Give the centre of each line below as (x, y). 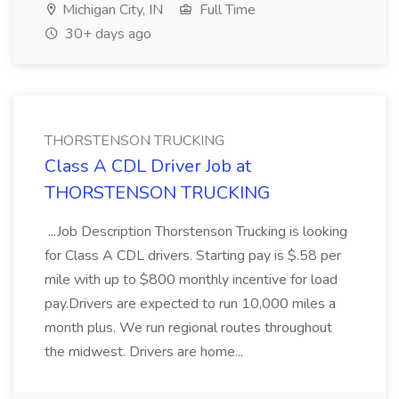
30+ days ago (106, 34)
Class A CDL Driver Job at (148, 166)
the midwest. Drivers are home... (146, 352)
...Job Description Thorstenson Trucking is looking (196, 232)
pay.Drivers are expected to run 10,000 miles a (190, 304)
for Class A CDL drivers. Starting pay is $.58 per (193, 256)
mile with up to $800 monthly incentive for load (191, 280)
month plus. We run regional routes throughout (188, 328)
